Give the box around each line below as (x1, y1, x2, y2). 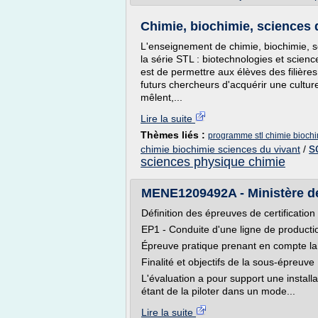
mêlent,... (141, 92, 182, 103)
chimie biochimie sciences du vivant (141, 143, 300, 155)
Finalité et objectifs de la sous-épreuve (141, 256, 314, 268)
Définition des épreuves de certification (141, 207, 315, 219)
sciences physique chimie (141, 155, 285, 169)
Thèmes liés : (141, 129, 208, 141)
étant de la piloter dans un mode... (141, 285, 295, 297)
